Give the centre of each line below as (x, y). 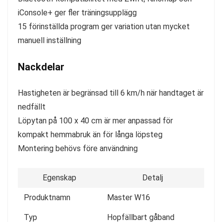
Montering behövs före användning (78, 148)
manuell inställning (50, 40)
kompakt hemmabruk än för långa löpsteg (90, 134)
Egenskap (59, 177)
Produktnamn (47, 197)
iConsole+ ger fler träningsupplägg (77, 12)
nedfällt (32, 107)
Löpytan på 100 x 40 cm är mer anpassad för (95, 120)
